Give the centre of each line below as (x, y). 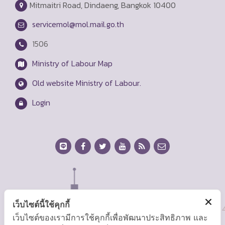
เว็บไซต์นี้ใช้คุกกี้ (41, 204)
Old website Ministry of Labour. (87, 83)
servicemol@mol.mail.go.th (78, 24)
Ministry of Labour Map (72, 63)
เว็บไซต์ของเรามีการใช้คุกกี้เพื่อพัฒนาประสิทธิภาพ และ (110, 217)
